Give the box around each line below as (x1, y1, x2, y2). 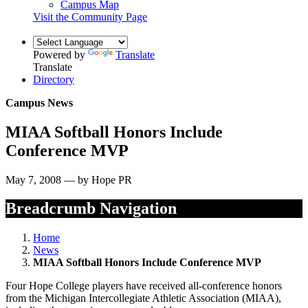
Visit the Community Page (33, 10, 147, 23)
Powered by (33, 48, 88, 60)
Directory (33, 73, 74, 85)
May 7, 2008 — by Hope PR (5, 173, 132, 186)
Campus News (5, 96, 73, 109)
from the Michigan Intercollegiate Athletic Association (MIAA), (5, 292, 281, 305)
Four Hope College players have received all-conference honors (5, 280, 282, 292)
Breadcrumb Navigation (5, 199, 177, 218)
